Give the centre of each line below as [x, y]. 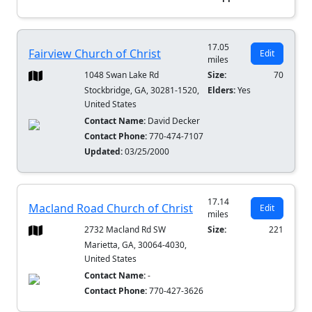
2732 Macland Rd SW [125, 230]
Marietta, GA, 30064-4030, [136, 245]
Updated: [105, 152]
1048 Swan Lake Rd [122, 75]
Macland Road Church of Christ [111, 209]
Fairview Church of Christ [95, 54]
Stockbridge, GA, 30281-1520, [142, 91]
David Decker [173, 121]
